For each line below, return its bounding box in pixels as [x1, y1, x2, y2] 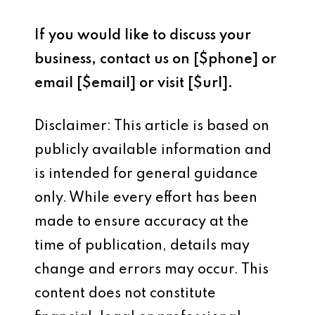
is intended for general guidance [34, 167, 258, 181]
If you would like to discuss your [34, 29, 251, 43]
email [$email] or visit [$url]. [34, 77, 233, 91]
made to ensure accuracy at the [34, 215, 249, 229]
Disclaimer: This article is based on [34, 120, 269, 134]
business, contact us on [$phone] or [34, 53, 276, 67]
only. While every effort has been [34, 191, 257, 205]
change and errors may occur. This [34, 263, 269, 277]
